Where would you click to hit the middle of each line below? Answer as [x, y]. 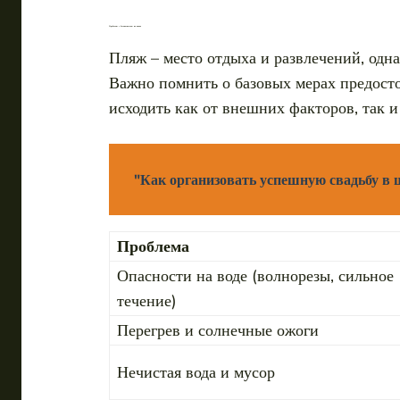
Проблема [153, 246]
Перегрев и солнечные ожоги [218, 330]
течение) [147, 300]
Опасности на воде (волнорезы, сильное [255, 275]
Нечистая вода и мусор [196, 372]
